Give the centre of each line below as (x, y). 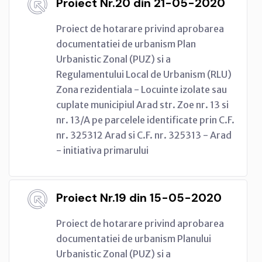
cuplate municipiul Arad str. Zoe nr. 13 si (142, 104)
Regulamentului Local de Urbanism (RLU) (144, 74)
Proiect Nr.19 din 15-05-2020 (139, 197)
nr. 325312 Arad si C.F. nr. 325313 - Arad (144, 135)
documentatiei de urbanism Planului (134, 238)
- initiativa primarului (102, 150)
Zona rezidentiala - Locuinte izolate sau (142, 89)
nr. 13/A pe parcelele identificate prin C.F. (145, 120)
